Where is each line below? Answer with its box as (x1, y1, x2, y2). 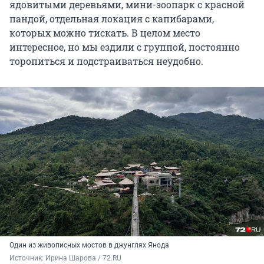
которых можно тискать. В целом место (9, 26, 200, 39)
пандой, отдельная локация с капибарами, (9, 12, 214, 25)
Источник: (9, 253, 45, 262)
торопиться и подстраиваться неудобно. (9, 54, 203, 67)
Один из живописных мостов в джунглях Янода (9, 240, 169, 249)
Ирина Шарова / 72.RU (45, 253, 121, 262)
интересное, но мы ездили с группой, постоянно (9, 40, 240, 53)
